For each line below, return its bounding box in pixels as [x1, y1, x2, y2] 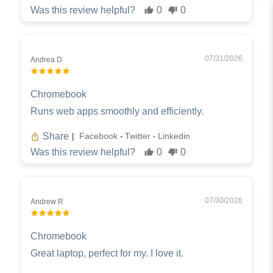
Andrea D [30, 55, 62, 64]
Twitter [125, 131, 153, 141]
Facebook [79, 131, 120, 141]
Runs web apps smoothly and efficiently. [30, 105, 204, 116]
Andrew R [30, 197, 63, 206]
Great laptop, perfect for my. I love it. [30, 247, 183, 258]
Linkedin [158, 131, 190, 141]
